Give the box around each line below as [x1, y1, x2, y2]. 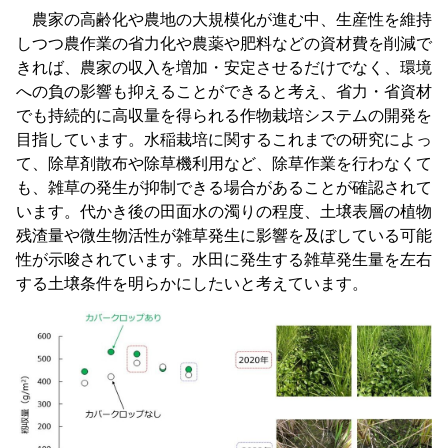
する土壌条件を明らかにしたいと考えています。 [16, 274, 368, 292]
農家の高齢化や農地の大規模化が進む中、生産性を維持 [16, 10, 432, 28]
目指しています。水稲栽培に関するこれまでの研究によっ [16, 130, 432, 148]
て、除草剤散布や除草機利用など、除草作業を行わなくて [16, 154, 432, 172]
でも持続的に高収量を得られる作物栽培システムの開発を [16, 106, 432, 124]
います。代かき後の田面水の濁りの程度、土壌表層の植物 [16, 202, 432, 220]
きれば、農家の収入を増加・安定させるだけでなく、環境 [16, 58, 432, 76]
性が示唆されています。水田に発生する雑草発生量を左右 [16, 250, 432, 268]
